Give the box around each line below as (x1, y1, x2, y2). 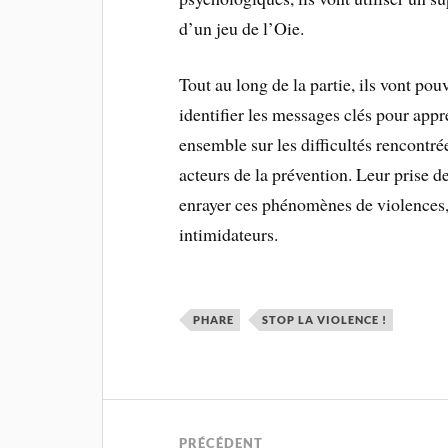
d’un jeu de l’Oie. (179, 15, 305, 40)
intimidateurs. (179, 222, 279, 247)
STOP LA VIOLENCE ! (262, 313, 388, 327)
